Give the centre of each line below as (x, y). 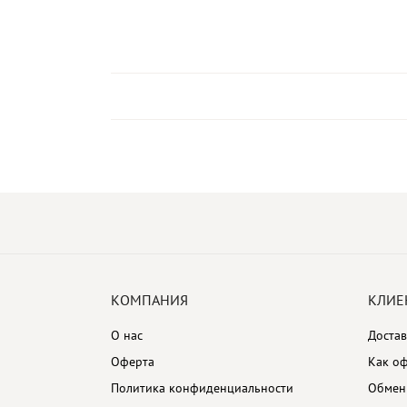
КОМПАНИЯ (149, 300)
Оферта (133, 362)
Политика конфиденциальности (202, 388)
